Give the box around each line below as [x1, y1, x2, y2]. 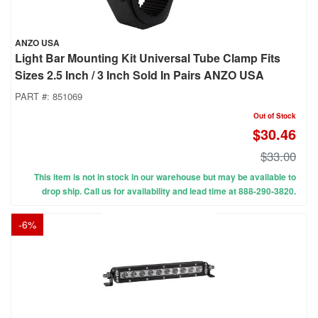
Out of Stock [253, 111, 296, 121]
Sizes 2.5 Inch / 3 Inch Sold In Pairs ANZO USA [15, 67, 264, 84]
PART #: [15, 89, 53, 104]
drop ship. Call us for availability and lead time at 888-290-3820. [42, 185, 296, 198]
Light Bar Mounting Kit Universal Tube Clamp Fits [15, 50, 280, 67]
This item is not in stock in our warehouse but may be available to [34, 170, 296, 184]
